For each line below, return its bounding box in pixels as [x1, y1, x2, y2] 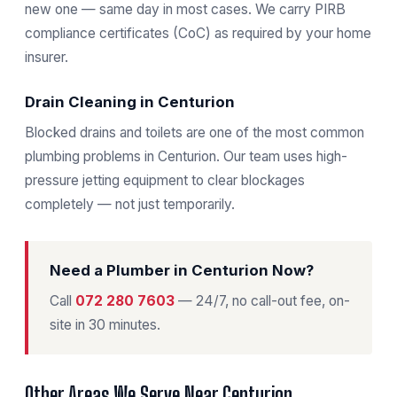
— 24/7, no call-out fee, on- [175, 292, 350, 309]
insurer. [25, 49, 68, 66]
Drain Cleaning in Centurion [25, 93, 235, 111]
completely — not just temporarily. [25, 196, 235, 213]
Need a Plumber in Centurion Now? [50, 261, 314, 279]
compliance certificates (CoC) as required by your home [25, 25, 371, 42]
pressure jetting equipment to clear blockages [25, 172, 305, 189]
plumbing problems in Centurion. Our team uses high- [25, 148, 347, 165]
